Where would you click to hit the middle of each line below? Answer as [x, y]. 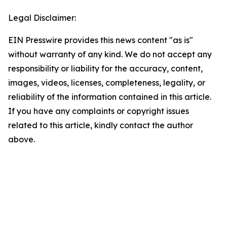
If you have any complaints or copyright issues [99, 111]
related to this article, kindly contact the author [101, 125]
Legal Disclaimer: [42, 18]
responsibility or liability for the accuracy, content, [105, 68]
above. [22, 139]
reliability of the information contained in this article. [110, 97]
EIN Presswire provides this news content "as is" [101, 40]
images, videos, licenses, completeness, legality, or [107, 83]
